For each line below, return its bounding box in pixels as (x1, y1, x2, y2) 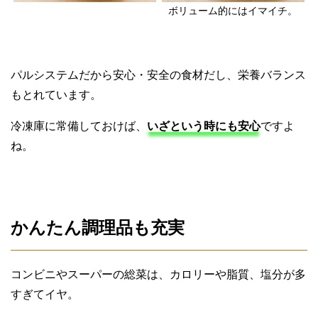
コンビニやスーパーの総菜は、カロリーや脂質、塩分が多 (11, 268, 306, 281)
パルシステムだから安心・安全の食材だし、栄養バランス (11, 69, 306, 82)
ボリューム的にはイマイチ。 (168, 4, 298, 16)
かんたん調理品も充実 (11, 218, 185, 238)
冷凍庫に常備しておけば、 (11, 120, 147, 133)
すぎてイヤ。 (11, 288, 79, 301)
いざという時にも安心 (147, 120, 261, 133)
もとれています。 (11, 89, 102, 102)
